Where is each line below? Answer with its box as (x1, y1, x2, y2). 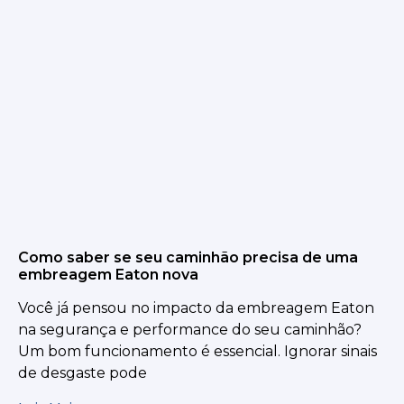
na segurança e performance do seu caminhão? (18, 320, 362, 338)
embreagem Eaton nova (18, 265, 198, 283)
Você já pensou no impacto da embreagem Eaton (18, 298, 374, 317)
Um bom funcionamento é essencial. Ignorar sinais (18, 342, 377, 360)
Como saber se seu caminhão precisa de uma (18, 248, 358, 266)
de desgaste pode (18, 363, 147, 381)
